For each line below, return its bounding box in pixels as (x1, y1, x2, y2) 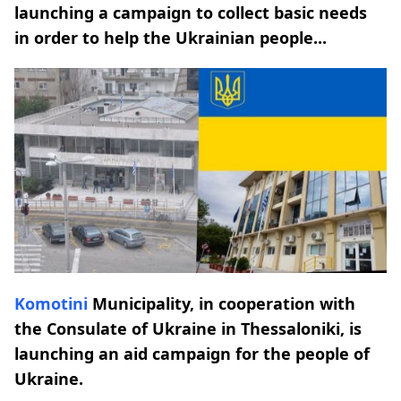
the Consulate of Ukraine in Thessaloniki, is (14, 317, 362, 339)
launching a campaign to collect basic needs (14, 2, 367, 23)
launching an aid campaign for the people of (14, 342, 370, 364)
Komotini (14, 292, 88, 314)
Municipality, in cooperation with (88, 292, 355, 314)
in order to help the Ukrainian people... (14, 27, 327, 48)
